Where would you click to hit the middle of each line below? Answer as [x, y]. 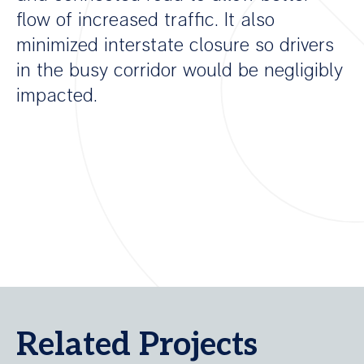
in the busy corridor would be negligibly [180, 70]
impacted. [57, 95]
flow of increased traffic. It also [145, 19]
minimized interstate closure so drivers [175, 45]
